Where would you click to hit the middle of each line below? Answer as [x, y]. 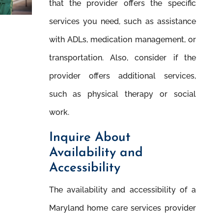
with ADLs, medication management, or [122, 40]
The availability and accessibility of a [122, 190]
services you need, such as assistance [122, 22]
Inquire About [90, 137]
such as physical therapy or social [122, 94]
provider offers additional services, [122, 76]
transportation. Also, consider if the [122, 58]
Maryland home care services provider [122, 208]
